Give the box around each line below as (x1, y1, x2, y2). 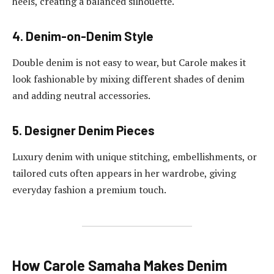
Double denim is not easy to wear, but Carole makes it (12, 56, 246, 70)
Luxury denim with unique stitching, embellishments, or (12, 150, 257, 164)
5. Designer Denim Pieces (12, 122, 155, 138)
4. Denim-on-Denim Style (12, 28, 154, 43)
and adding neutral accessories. (12, 89, 150, 103)
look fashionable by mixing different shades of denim (12, 72, 245, 86)
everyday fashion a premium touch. (12, 183, 166, 197)
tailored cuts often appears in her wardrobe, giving (12, 166, 236, 180)
